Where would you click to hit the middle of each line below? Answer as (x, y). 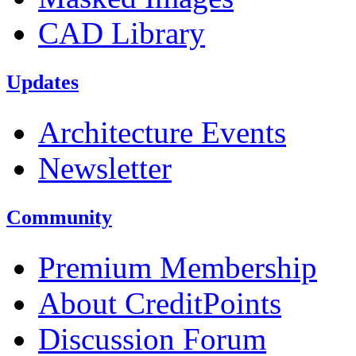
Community (59, 218)
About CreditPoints (160, 304)
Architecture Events (162, 133)
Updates (43, 83)
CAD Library (122, 33)
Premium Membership (178, 268)
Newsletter (105, 168)
